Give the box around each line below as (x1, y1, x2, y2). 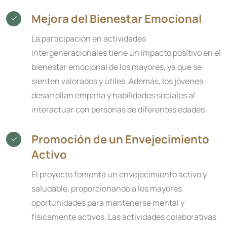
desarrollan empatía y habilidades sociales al (31, 90, 195, 101)
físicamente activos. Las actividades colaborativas (31, 211, 216, 222)
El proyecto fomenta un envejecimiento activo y (31, 169, 207, 180)
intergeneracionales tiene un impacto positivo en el (31, 47, 221, 58)
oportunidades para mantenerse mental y (31, 197, 184, 208)
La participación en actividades (31, 33, 146, 44)
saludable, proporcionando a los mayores (31, 183, 182, 194)
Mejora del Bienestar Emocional (31, 11, 202, 26)
